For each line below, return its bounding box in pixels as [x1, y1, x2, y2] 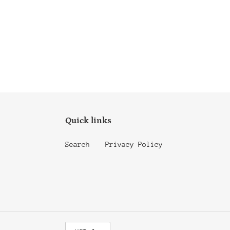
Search [65, 140, 90, 149]
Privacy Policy [105, 140, 163, 149]
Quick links [65, 116, 111, 126]
